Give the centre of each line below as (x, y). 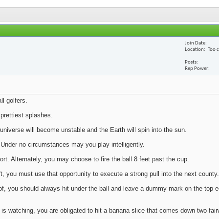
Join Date (195, 43)
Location (194, 49)
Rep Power (197, 68)
